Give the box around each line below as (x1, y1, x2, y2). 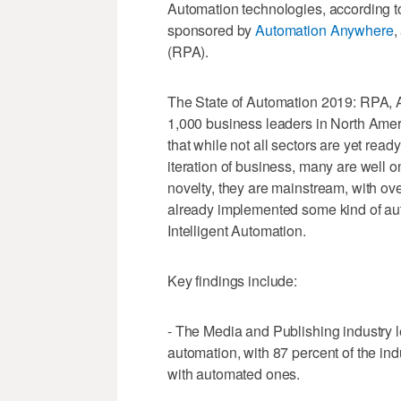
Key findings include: (167, 270, 298, 292)
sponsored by (167, 20, 256, 41)
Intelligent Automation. (167, 220, 306, 242)
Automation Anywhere (255, 20, 394, 41)
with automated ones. (167, 363, 301, 385)
